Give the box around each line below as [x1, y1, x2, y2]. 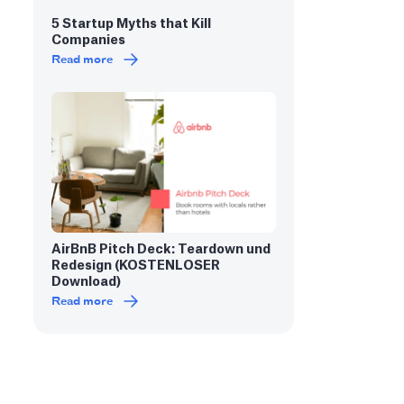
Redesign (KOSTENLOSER [50, 259, 220, 272]
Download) [50, 275, 121, 289]
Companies [50, 34, 125, 47]
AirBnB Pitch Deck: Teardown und [50, 243, 271, 256]
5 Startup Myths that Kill [50, 18, 211, 31]
